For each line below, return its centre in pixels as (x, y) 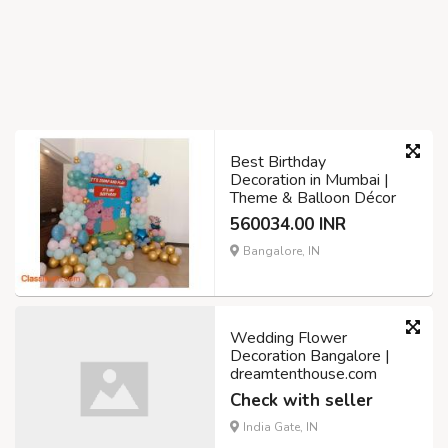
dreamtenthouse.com (303, 374)
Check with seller (301, 401)
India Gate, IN (279, 427)
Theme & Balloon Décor (313, 198)
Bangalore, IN (280, 251)
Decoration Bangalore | (310, 356)
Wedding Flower (288, 338)
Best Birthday (278, 162)
